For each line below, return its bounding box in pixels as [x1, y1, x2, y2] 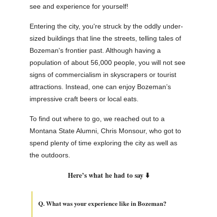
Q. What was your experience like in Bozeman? [38, 199, 167, 208]
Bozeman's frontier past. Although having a [30, 46, 161, 55]
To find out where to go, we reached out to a [30, 115, 165, 123]
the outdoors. [30, 151, 70, 159]
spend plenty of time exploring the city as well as [30, 139, 177, 147]
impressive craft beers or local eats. [30, 95, 139, 103]
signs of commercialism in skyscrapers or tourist [30, 71, 176, 79]
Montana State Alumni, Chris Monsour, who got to [30, 127, 181, 135]
